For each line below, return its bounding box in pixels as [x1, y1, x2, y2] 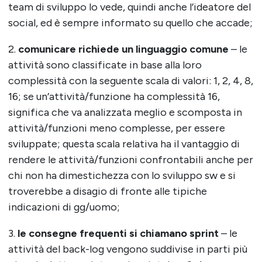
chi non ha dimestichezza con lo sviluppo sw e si [8, 169, 236, 182]
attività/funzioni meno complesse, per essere [8, 122, 225, 135]
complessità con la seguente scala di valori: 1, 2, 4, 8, [8, 74, 253, 88]
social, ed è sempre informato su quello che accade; [8, 16, 253, 30]
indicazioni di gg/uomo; [8, 201, 120, 214]
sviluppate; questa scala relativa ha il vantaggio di [8, 137, 240, 151]
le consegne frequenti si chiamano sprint [17, 227, 221, 240]
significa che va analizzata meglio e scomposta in [8, 106, 242, 119]
